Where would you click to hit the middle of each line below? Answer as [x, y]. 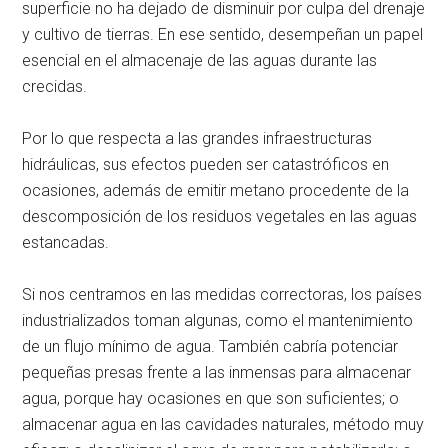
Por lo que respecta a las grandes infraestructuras [197, 138]
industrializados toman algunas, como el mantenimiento [218, 320]
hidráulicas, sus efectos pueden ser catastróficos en [206, 164]
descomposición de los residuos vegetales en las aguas [220, 216]
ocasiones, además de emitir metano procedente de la [216, 190]
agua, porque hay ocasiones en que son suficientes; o [211, 398]
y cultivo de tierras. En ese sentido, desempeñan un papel [223, 34]
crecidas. [55, 86]
